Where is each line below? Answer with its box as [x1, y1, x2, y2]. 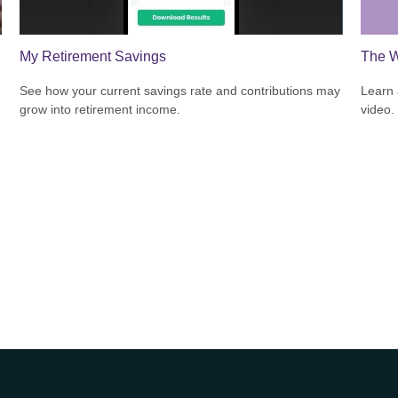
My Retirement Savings [20, 49, 167, 65]
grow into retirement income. [20, 101, 181, 116]
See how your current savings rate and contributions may [20, 83, 341, 98]
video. [360, 101, 394, 116]
